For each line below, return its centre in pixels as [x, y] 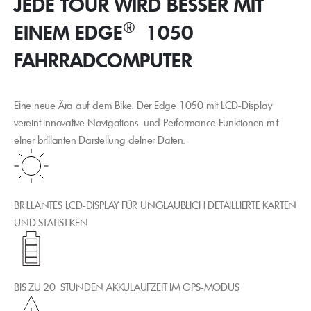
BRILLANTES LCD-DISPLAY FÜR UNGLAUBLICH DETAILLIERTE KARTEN [155, 205]
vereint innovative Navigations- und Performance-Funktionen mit [146, 122]
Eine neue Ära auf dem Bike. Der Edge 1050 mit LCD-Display [143, 105]
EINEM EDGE [68, 32]
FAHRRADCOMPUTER [103, 60]
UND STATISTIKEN [51, 222]
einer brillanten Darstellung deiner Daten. [100, 140]
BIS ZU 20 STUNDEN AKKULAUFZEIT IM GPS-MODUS [127, 287]
